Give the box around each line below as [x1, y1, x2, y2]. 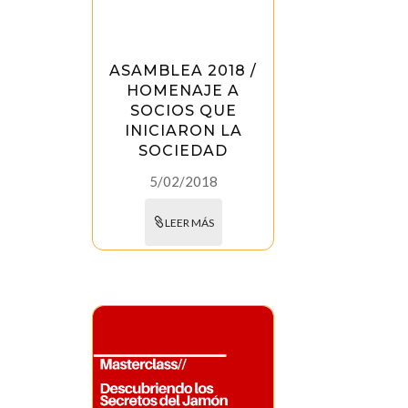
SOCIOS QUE [129, 102, 237, 120]
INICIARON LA [124, 122, 242, 140]
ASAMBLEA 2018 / [109, 62, 258, 80]
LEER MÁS [164, 216, 214, 230]
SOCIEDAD [138, 142, 229, 160]
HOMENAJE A [127, 82, 240, 100]
